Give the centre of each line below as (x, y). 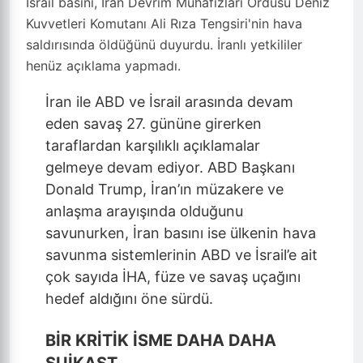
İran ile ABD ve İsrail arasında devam (169, 102)
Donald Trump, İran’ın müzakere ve (164, 189)
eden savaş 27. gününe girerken (154, 124)
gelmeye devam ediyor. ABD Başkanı (170, 167)
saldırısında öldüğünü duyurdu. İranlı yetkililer (164, 45)
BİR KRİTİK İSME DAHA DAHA (161, 340)
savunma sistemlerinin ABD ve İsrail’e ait (181, 255)
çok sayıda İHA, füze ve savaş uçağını (173, 277)
